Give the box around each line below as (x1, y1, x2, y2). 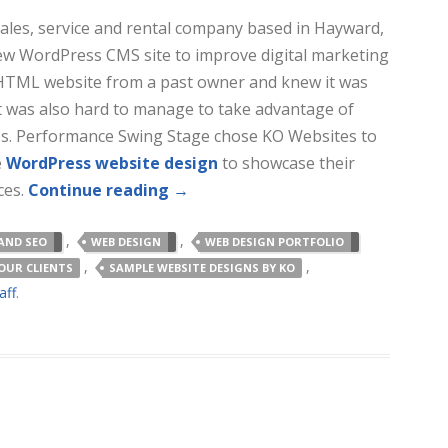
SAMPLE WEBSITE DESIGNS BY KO (109, 259, 295, 275)
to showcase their (218, 151, 355, 174)
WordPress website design (6, 151, 218, 174)
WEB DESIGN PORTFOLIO (205, 233, 344, 249)
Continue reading (28, 178, 173, 201)
